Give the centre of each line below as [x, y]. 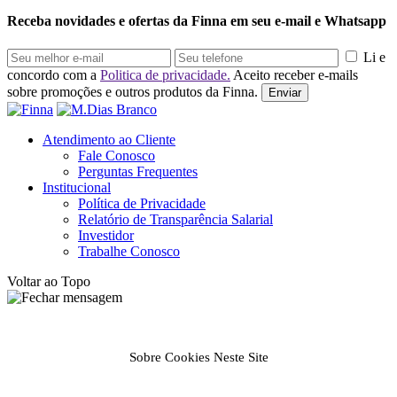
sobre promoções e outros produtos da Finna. [132, 92]
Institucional [77, 188]
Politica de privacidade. [165, 75]
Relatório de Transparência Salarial [175, 220]
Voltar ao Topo [49, 282]
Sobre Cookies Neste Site [198, 358]
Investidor [106, 236]
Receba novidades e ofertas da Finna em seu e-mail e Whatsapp [197, 21]
